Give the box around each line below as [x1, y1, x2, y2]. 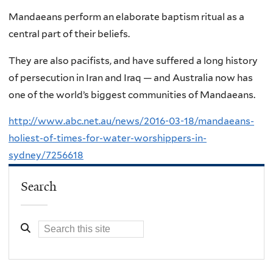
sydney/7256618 [9, 149, 83, 161]
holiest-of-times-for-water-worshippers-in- [9, 132, 207, 144]
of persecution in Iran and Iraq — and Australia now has [9, 71, 253, 83]
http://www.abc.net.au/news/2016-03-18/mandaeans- [9, 115, 254, 127]
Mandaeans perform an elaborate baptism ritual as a [9, 11, 244, 23]
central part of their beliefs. [9, 28, 130, 40]
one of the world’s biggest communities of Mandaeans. [9, 88, 255, 101]
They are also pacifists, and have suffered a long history [9, 54, 258, 66]
